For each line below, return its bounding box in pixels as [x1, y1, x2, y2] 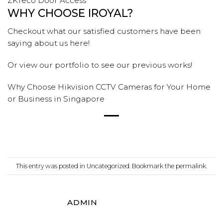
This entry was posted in [16, 162, 87, 170]
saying [7, 38, 34, 48]
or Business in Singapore [7, 94, 105, 104]
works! [168, 60, 192, 70]
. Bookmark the [129, 162, 176, 170]
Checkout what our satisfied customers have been [7, 26, 201, 36]
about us [34, 38, 68, 48]
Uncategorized [87, 162, 129, 170]
